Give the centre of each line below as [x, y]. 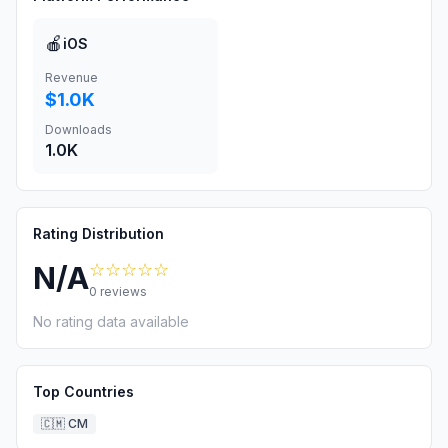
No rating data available [111, 321]
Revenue [71, 77]
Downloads [78, 129]
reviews [122, 291]
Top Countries [83, 391]
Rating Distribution [98, 233]
